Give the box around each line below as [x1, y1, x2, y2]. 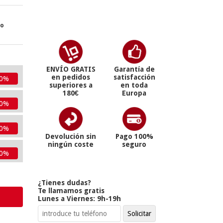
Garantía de [113, 65, 155, 73]
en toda [120, 81, 148, 89]
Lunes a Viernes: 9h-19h [38, 195, 121, 203]
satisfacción [113, 73, 155, 81]
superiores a [49, 81, 93, 89]
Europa [122, 89, 146, 97]
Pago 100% [115, 132, 153, 140]
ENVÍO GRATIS [46, 65, 96, 73]
